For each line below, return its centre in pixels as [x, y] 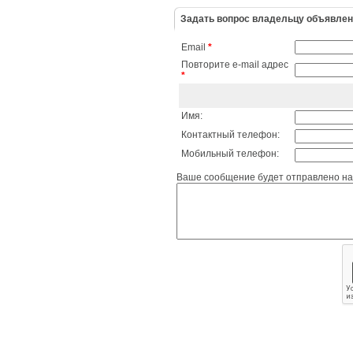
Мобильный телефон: [230, 154]
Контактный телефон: [230, 135]
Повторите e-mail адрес [235, 65]
